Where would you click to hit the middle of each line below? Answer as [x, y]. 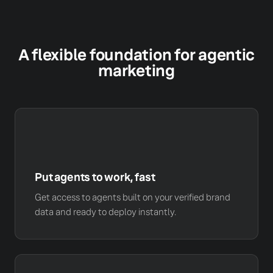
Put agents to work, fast [95, 177]
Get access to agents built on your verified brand [133, 197]
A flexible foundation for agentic [136, 55]
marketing [136, 71]
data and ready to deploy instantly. [105, 212]
